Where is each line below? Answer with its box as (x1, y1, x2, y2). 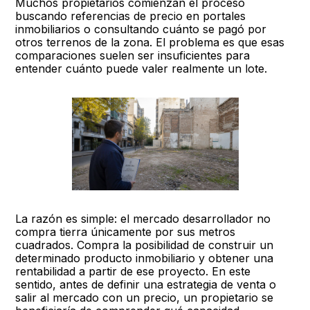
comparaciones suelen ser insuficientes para (15, 48, 250, 62)
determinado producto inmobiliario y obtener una (15, 251, 274, 265)
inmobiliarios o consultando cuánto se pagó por (15, 22, 267, 36)
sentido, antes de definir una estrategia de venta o (15, 277, 277, 291)
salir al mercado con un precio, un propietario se (15, 291, 274, 304)
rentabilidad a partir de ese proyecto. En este (15, 264, 251, 278)
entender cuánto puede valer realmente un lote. (15, 62, 268, 75)
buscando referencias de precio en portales (15, 9, 246, 23)
